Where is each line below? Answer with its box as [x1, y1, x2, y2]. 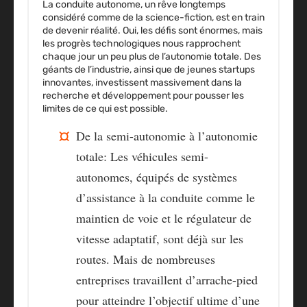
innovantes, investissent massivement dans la [42, 77, 242, 89]
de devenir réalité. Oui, [42, 25, 140, 37]
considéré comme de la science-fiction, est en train [42, 12, 265, 24]
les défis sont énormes [140, 25, 238, 37]
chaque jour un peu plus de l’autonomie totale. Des [42, 51, 261, 63]
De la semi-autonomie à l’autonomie [76, 127, 258, 145]
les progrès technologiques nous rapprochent [42, 38, 241, 50]
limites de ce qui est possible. [42, 103, 168, 115]
